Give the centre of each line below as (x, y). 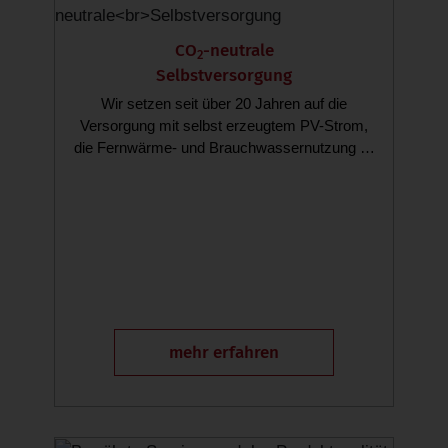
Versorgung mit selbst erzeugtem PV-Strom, (224, 126)
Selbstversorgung (224, 76)
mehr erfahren (224, 353)
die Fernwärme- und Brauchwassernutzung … (224, 148)
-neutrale (238, 51)
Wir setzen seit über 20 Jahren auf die (224, 104)
